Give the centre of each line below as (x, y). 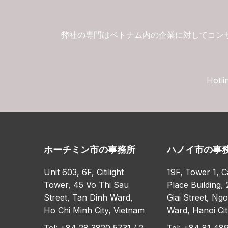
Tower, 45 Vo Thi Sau (86, 185)
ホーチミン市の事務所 (90, 149)
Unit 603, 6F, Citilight (84, 172)
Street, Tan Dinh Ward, (88, 197)
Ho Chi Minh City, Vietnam (94, 210)
